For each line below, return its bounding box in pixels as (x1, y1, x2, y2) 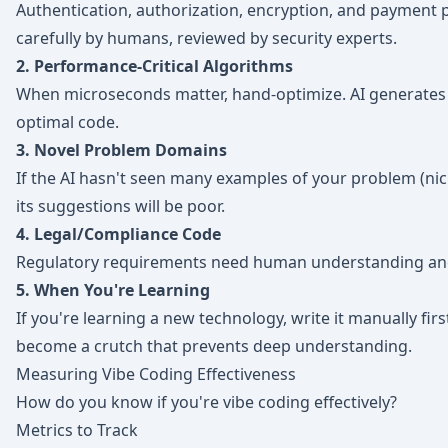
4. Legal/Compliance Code (16, 223, 221, 245)
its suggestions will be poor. (16, 195, 225, 217)
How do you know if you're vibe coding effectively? (16, 391, 397, 413)
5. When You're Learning (16, 279, 210, 301)
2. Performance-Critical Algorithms (16, 55, 293, 77)
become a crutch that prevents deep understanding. (16, 335, 412, 357)
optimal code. (16, 111, 119, 133)
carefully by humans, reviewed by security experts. (16, 27, 397, 49)
